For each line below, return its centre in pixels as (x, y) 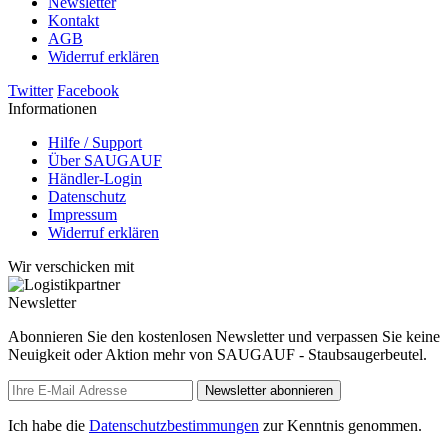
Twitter (30, 91)
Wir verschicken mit (71, 267)
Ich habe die (48, 426)
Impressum (82, 215)
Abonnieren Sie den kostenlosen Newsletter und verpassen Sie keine (224, 337)
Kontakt (73, 21)
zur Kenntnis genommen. (340, 426)
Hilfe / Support (95, 143)
